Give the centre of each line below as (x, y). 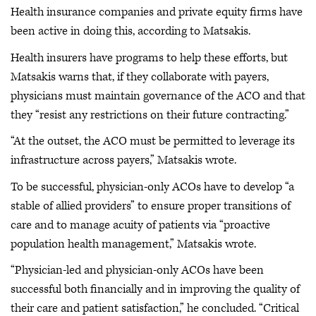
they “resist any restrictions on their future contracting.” (150, 115)
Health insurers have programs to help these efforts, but (149, 57)
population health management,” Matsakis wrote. (133, 244)
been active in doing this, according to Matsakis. (130, 31)
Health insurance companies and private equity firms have (157, 12)
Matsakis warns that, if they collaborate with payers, (140, 77)
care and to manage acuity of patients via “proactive (140, 225)
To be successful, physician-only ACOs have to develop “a (152, 187)
